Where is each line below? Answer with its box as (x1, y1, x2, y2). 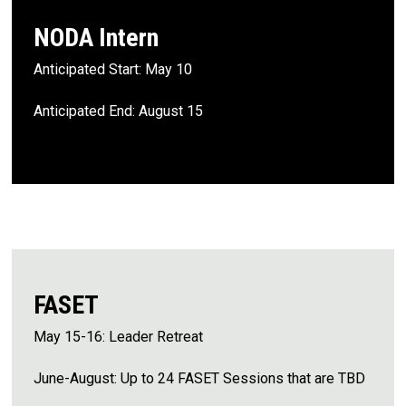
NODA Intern (34, 22, 159, 53)
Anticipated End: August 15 (34, 101, 203, 120)
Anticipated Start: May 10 (34, 60, 192, 78)
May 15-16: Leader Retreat (34, 328, 203, 346)
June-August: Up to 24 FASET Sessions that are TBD (34, 370, 365, 388)
